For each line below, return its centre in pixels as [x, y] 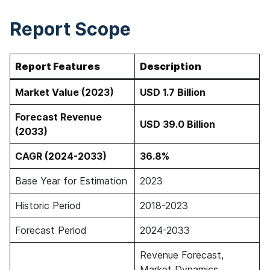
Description [171, 66]
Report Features [58, 66]
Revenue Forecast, [182, 255]
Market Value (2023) [64, 92]
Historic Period [48, 206]
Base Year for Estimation [71, 181]
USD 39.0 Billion [177, 124]
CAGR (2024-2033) [61, 156]
